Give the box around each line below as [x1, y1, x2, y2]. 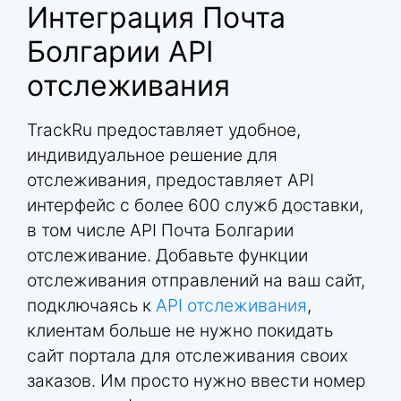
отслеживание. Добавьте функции [27, 244, 308, 267]
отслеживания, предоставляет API [27, 169, 314, 192]
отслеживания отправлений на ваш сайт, [27, 269, 365, 292]
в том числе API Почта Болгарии [27, 219, 294, 242]
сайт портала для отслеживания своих [27, 345, 348, 367]
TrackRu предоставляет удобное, [27, 119, 301, 141]
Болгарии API [27, 34, 213, 70]
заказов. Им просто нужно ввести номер [27, 370, 366, 392]
